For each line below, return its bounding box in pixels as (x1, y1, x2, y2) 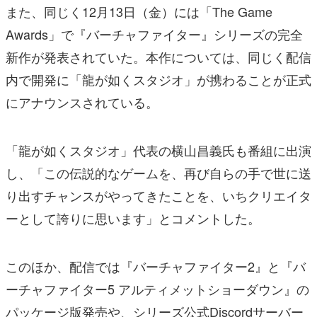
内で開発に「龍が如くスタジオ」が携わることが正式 (6, 69, 311, 88)
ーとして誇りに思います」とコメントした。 (6, 208, 260, 227)
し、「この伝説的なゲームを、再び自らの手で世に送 (6, 163, 311, 182)
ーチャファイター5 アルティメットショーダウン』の (6, 279, 309, 298)
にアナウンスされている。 (6, 92, 158, 111)
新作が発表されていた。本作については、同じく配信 (6, 47, 311, 66)
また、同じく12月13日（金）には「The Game (6, 1, 272, 21)
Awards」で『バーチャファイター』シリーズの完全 (6, 24, 303, 43)
